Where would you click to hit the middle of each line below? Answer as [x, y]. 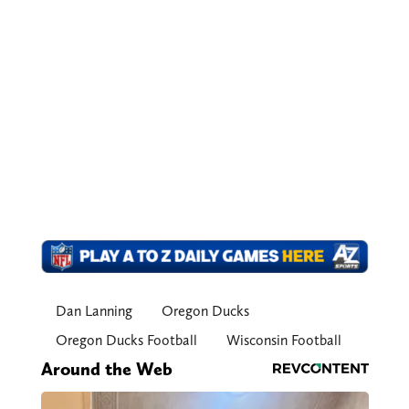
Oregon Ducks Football [126, 340]
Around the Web [106, 368]
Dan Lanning [94, 310]
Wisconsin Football [283, 340]
